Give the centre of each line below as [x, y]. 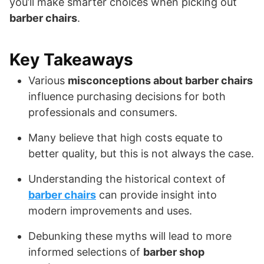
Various [48, 80]
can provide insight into [156, 194]
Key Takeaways [71, 59]
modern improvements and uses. [110, 210]
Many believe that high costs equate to [126, 137]
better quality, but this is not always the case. [141, 153]
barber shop [174, 252]
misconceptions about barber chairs [160, 80]
